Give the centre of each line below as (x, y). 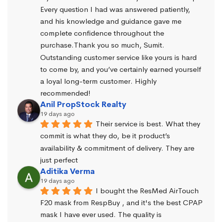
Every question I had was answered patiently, (115, 9)
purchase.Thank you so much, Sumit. (102, 45)
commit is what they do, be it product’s (105, 136)
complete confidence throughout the (102, 33)
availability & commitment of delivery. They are (117, 148)
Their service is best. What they (148, 124)
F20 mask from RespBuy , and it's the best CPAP (121, 203)
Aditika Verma (67, 171)
